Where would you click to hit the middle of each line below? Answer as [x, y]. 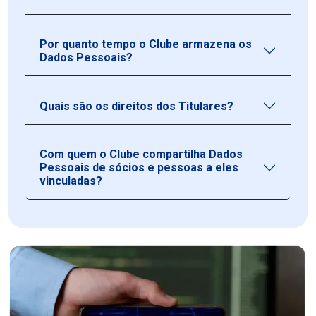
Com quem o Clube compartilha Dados [141, 154]
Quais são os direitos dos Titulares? [136, 106]
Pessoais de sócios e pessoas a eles [139, 168]
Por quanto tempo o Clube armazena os [146, 44]
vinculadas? [71, 181]
